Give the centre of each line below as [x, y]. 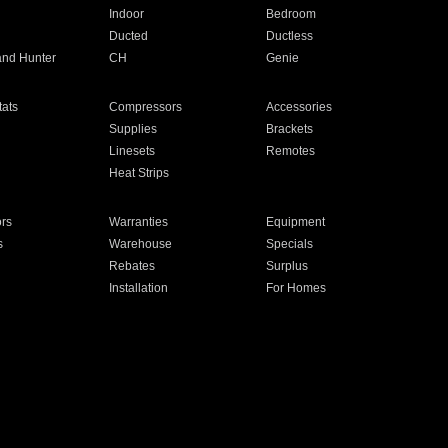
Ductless [290, 36]
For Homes [296, 288]
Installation [138, 288]
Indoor [126, 14]
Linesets [131, 151]
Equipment [296, 222]
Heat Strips [138, 173]
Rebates [131, 266]
